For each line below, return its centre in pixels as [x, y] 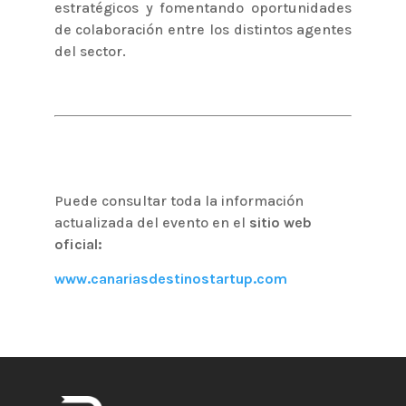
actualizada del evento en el [151, 222]
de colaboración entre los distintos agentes [203, 29]
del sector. [90, 51]
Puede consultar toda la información [179, 200]
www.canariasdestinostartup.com [170, 278]
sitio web [280, 222]
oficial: [78, 244]
